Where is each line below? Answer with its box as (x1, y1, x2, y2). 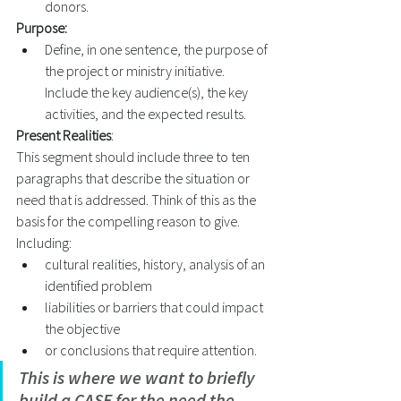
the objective (45, 320, 123, 337)
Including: (16, 234, 80, 252)
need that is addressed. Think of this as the (16, 191, 259, 209)
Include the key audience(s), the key (45, 83, 251, 101)
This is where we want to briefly (19, 366, 258, 388)
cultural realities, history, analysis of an (45, 255, 268, 273)
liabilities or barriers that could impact (45, 298, 266, 316)
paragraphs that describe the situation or (16, 169, 252, 187)
